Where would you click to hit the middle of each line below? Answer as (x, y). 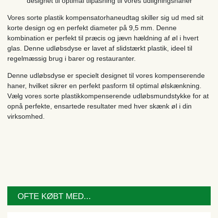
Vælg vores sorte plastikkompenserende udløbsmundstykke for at (108, 96)
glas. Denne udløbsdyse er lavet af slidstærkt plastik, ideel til (100, 48)
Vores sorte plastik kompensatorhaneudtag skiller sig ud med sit (105, 18)
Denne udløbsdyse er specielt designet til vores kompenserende (106, 75)
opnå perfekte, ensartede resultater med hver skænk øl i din (100, 106)
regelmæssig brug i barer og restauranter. (72, 58)
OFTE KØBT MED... (54, 196)
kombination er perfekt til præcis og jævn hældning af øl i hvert (103, 38)
